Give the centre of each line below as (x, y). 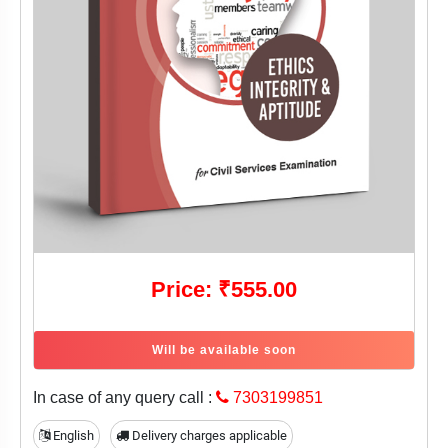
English (72, 436)
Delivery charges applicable (208, 436)
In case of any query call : (124, 398)
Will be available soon (224, 350)
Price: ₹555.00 (224, 290)
